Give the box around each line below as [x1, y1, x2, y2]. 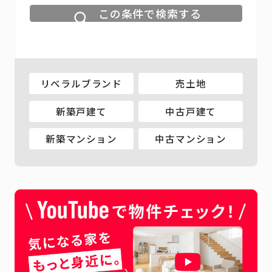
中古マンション [155, 132, 226, 146]
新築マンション [46, 132, 117, 146]
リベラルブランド [40, 76, 122, 90]
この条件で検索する [98, 5, 202, 22]
